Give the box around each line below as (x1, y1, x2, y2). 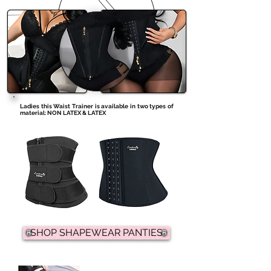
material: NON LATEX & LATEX (20, 109, 107, 117)
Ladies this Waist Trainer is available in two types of (20, 103, 174, 110)
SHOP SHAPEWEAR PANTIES (30, 227, 163, 239)
